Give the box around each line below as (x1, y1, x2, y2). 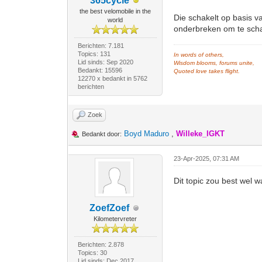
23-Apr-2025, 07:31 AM (174, 155, 240, 162)
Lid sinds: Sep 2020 (77, 58, 133, 65)
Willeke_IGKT (176, 129, 225, 138)
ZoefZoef (89, 203, 130, 213)
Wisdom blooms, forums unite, (174, 60, 255, 66)
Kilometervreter (94, 215, 137, 222)
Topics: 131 (77, 50, 111, 57)
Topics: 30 (77, 249, 107, 256)
